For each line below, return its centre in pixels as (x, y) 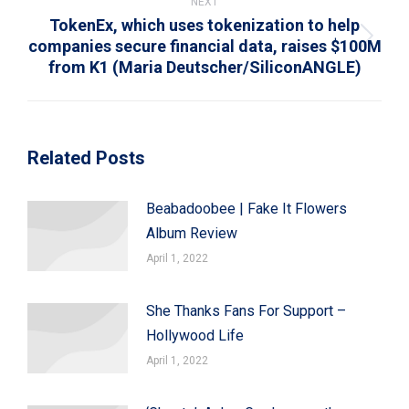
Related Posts (86, 157)
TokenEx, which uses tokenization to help (204, 25)
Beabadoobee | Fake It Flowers (246, 208)
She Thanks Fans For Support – (246, 310)
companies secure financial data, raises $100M (204, 46)
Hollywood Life (195, 335)
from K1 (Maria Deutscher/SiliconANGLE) (204, 67)
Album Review (192, 233)
